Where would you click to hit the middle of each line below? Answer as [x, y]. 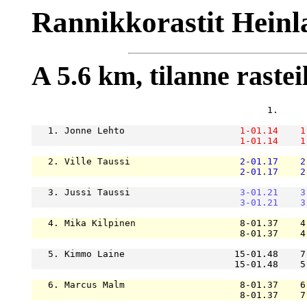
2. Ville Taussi [135, 161]
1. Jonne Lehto [135, 130]
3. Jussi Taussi [135, 192]
